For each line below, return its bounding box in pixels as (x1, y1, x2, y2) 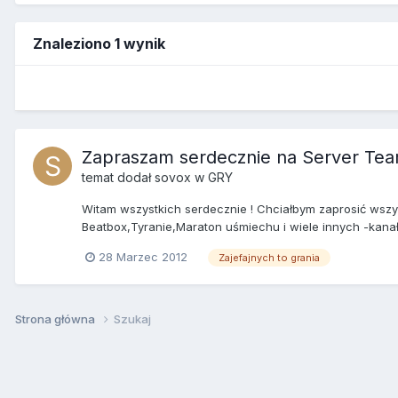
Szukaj (114, 311, 151, 326)
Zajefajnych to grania (219, 251, 320, 264)
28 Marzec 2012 (99, 249, 187, 264)
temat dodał (82, 169, 155, 185)
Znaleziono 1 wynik (33, 34, 165, 52)
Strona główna (15, 311, 98, 326)
